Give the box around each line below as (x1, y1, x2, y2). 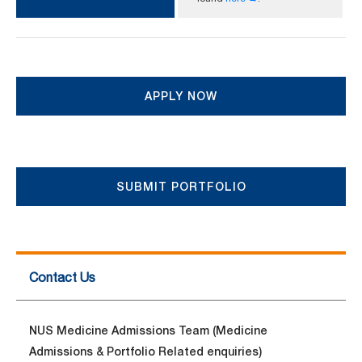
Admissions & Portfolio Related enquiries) (29, 344, 262, 359)
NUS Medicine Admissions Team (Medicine (29, 323, 267, 338)
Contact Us (29, 270, 95, 285)
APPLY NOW (145, 89, 217, 103)
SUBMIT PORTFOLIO (116, 179, 246, 194)
